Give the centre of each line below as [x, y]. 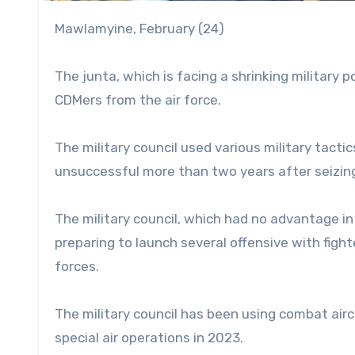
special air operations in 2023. [149, 337]
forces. [77, 266]
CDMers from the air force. [138, 99]
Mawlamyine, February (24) [145, 28]
